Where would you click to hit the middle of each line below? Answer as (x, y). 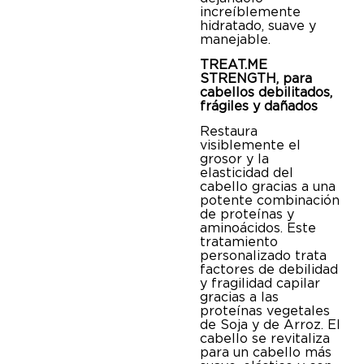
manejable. (236, 39)
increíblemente (251, 11)
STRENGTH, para (256, 78)
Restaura (229, 132)
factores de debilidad (269, 270)
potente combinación (270, 201)
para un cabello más (266, 353)
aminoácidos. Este (258, 228)
